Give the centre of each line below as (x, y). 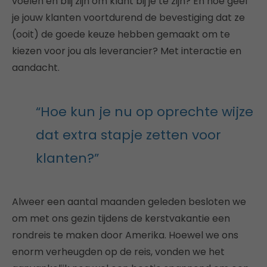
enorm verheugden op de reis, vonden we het (118, 252)
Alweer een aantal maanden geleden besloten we (129, 202)
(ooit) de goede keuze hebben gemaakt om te (121, 34)
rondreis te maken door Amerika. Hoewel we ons (125, 235)
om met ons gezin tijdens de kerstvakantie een (121, 218)
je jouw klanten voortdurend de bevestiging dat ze (128, 18)
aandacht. (36, 68)
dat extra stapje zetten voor (128, 135)
